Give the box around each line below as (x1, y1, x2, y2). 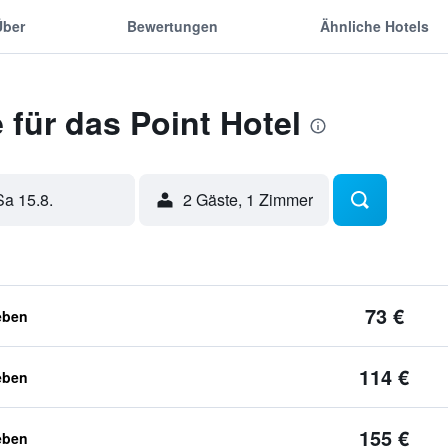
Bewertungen (126, 15, 218, 36)
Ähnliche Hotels (320, 15, 430, 36)
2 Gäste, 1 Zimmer (182, 188, 313, 211)
